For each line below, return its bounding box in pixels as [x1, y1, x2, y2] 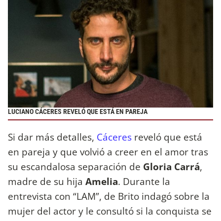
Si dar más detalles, [8, 130, 97, 144]
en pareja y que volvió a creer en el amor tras [8, 145, 208, 158]
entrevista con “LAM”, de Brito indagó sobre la [8, 189, 210, 203]
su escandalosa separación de [8, 159, 143, 173]
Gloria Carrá [143, 159, 200, 173]
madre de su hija [8, 174, 85, 188]
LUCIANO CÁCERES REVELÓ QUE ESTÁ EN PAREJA [8, 108, 147, 116]
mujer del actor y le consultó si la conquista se [8, 204, 212, 218]
